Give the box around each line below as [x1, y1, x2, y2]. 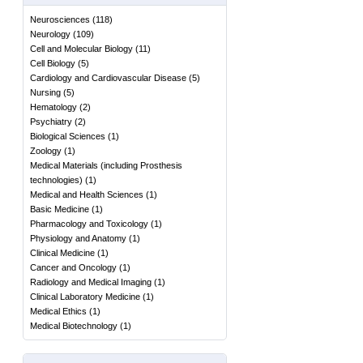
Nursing [30, 88, 61, 97]
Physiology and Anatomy [30, 233, 126, 243]
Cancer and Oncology [30, 263, 117, 272]
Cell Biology [30, 58, 75, 68]
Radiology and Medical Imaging [30, 277, 152, 287]
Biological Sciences [30, 131, 105, 141]
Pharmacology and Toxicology [30, 219, 148, 228]
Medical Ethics [30, 306, 87, 316]
